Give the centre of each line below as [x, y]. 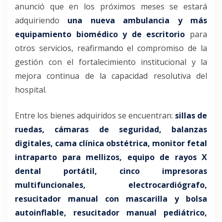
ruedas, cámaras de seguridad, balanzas [111, 129]
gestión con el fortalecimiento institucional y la [111, 62]
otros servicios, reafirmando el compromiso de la [111, 48]
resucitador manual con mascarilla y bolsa [111, 198]
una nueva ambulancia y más [138, 20]
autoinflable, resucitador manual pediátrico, [111, 212]
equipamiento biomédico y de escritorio [100, 34]
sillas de [191, 115]
